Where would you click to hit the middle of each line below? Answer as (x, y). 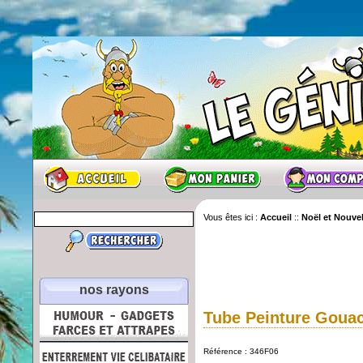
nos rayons (114, 290)
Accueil (276, 217)
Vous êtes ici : (232, 217)
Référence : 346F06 (241, 351)
